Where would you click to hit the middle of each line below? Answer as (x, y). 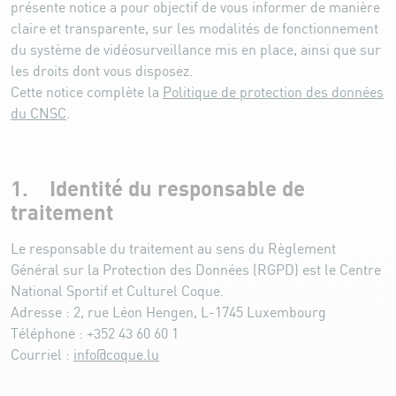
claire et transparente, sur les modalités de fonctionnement (194, 29)
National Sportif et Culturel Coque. (117, 292)
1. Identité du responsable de (158, 189)
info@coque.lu (116, 355)
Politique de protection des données (273, 93)
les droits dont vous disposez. (102, 72)
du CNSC (38, 114)
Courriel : (42, 355)
